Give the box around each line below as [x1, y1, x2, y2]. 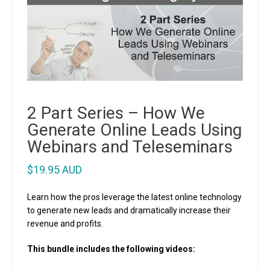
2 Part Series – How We [27, 103, 205, 124]
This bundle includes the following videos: [27, 244, 195, 254]
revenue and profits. [27, 219, 103, 229]
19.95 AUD [33, 163, 82, 177]
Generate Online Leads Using [27, 120, 242, 140]
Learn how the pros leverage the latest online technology [27, 192, 242, 202]
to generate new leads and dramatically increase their [27, 206, 231, 216]
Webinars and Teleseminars [27, 137, 233, 157]
